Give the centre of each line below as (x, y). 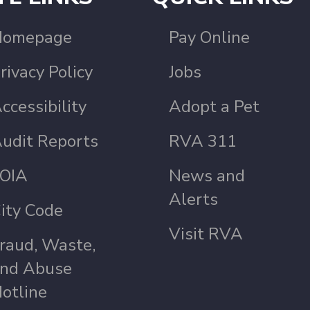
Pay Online (210, 38)
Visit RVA (206, 234)
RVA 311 (203, 142)
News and (207, 176)
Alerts (194, 200)
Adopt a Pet (215, 107)
